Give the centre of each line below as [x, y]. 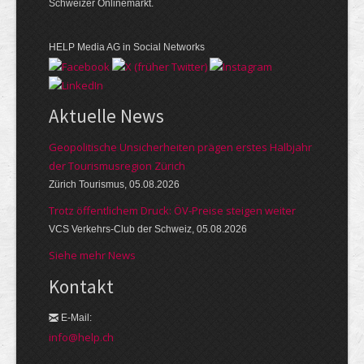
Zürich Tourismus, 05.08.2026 [114, 185]
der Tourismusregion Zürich [117, 166]
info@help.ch [81, 338]
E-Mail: [76, 318]
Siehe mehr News [92, 256]
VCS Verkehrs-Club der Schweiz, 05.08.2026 [148, 230]
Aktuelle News [106, 116]
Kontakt [81, 287]
